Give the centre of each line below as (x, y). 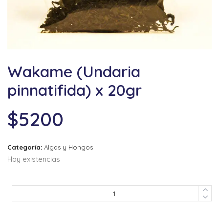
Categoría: (26, 147)
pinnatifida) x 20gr (75, 90)
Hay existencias (34, 159)
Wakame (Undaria (74, 71)
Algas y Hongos (68, 147)
